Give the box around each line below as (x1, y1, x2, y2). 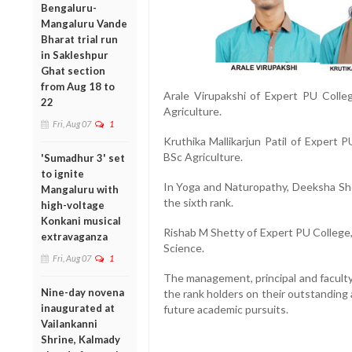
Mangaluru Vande (41, 16, 127, 30)
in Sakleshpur (41, 48, 108, 61)
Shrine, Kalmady (41, 332, 120, 346)
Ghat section (41, 64, 105, 77)
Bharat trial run (41, 32, 118, 46)
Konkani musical (41, 214, 121, 227)
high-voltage (41, 198, 104, 211)
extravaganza (41, 229, 108, 243)
